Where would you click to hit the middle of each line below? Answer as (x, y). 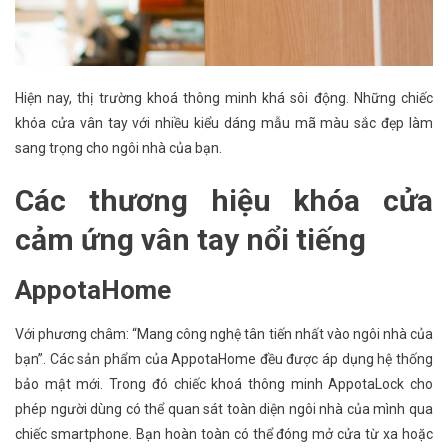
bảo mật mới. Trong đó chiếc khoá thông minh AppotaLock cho (224, 383)
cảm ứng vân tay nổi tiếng (190, 239)
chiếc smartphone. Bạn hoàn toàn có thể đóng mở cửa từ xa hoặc (224, 433)
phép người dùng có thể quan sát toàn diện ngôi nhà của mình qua (224, 408)
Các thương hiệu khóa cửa (224, 200)
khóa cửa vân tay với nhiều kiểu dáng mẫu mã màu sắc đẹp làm (224, 122)
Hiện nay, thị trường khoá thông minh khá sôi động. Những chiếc (224, 97)
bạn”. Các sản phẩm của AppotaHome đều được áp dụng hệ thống (224, 358)
